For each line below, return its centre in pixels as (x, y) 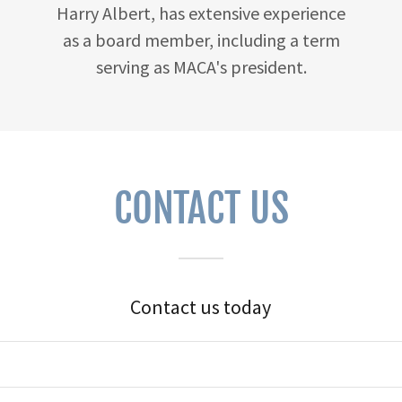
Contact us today (201, 306)
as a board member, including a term (201, 39)
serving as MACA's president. (201, 66)
